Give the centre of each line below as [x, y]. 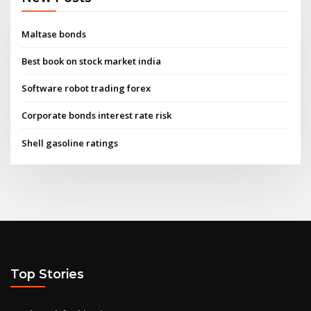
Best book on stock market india [92, 61]
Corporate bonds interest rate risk [97, 116]
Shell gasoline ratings [70, 143]
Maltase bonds [54, 34]
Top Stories [47, 274]
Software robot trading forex [86, 89]
